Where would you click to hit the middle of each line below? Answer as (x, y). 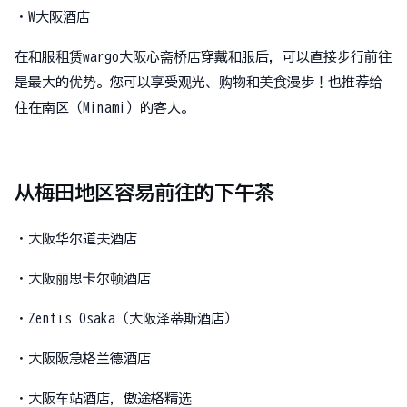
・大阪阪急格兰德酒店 (83, 358)
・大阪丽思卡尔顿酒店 (83, 278)
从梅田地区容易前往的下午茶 (144, 192)
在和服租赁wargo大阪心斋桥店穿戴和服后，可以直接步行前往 (203, 56)
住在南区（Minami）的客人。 (104, 107)
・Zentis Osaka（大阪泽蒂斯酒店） (126, 318)
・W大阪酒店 (52, 16)
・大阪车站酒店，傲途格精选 (103, 398)
